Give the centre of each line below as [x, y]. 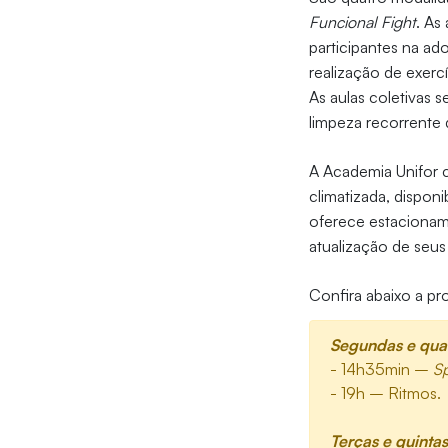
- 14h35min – [382, 369]
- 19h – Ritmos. [386, 393]
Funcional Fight [363, 22]
